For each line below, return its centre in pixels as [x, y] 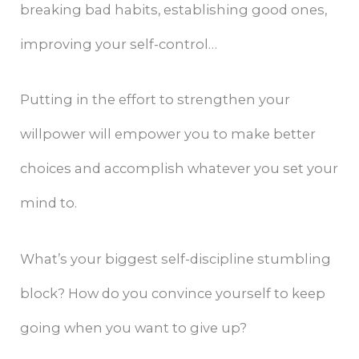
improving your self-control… [121, 44]
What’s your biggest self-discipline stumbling [176, 258]
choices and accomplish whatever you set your [179, 169]
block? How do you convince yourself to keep [173, 293]
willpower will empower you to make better [168, 134]
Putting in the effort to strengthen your [155, 100]
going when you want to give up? [134, 327]
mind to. [49, 203]
